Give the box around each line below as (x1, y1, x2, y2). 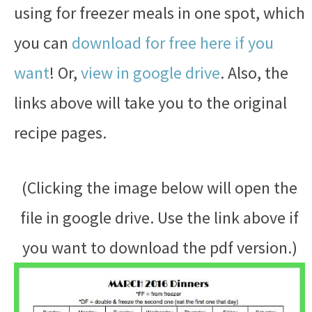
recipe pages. (14, 122, 107, 143)
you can (14, 32, 72, 54)
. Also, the (220, 62, 288, 84)
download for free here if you (72, 32, 274, 54)
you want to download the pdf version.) (22, 237, 297, 258)
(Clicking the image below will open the (22, 177, 297, 198)
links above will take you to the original (14, 92, 287, 114)
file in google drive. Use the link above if (20, 207, 299, 228)
